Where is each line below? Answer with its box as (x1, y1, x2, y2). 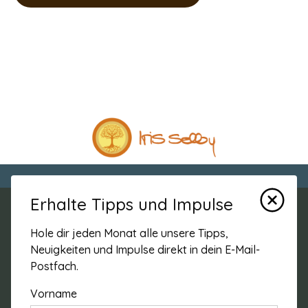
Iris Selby (14, 255, 59, 269)
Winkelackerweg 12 (14, 272, 111, 286)
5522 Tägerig (14, 288, 79, 302)
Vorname (30, 286, 78, 300)
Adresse (14, 234, 67, 252)
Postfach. (30, 258, 79, 273)
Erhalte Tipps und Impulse (30, 193, 234, 214)
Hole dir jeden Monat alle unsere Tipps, (30, 225, 229, 240)
